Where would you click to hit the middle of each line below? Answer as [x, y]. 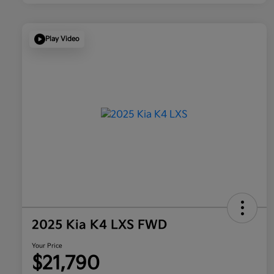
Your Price [47, 246]
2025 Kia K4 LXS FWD [99, 225]
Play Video [62, 39]
